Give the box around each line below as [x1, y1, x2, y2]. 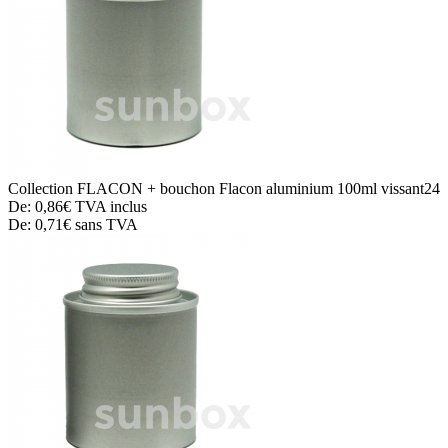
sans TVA [71, 215, 138, 233]
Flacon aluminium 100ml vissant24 [219, 179, 440, 197]
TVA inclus [71, 197, 147, 215]
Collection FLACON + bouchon [8, 179, 219, 197]
